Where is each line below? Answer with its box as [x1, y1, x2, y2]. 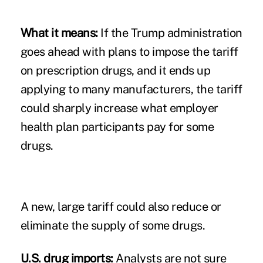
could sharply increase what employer [20, 100, 218, 115]
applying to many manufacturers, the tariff [20, 82, 242, 96]
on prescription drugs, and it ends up [20, 63, 211, 77]
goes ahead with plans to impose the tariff [20, 44, 238, 59]
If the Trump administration [97, 25, 242, 40]
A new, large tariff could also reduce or [20, 199, 221, 214]
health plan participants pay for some [20, 119, 214, 134]
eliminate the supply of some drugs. [20, 218, 205, 232]
